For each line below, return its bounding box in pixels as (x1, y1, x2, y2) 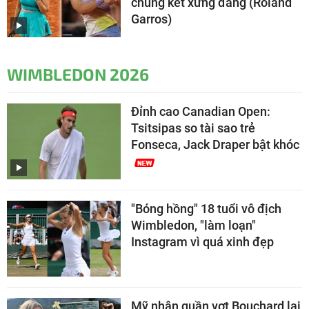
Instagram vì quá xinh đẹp (131, 234, 274, 249)
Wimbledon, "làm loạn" (131, 217, 256, 232)
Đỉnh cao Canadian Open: (131, 103, 270, 119)
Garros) (131, 11, 172, 26)
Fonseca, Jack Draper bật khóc (131, 137, 299, 152)
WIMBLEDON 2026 (7, 63, 149, 84)
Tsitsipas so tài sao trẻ (131, 120, 255, 135)
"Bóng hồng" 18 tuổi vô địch (131, 201, 281, 216)
